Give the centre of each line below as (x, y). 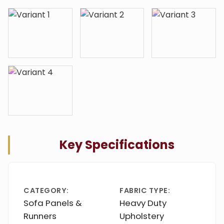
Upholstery (142, 216)
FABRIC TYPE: (145, 190)
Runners (40, 216)
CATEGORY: (46, 190)
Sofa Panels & (53, 203)
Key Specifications (117, 144)
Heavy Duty (143, 203)
